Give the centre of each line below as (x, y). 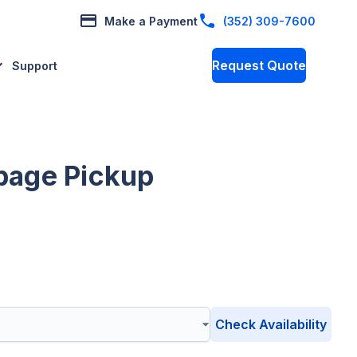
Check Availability (271, 324)
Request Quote (259, 65)
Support (35, 65)
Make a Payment (151, 21)
